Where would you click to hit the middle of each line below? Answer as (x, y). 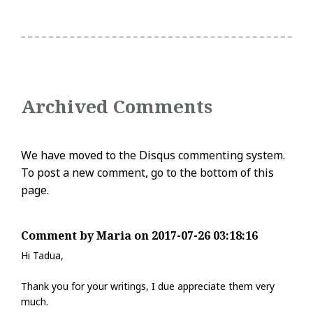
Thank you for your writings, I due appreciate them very (148, 286)
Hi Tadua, (42, 255)
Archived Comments (117, 106)
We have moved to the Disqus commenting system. (153, 155)
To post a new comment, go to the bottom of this (147, 173)
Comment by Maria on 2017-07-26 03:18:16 (139, 235)
